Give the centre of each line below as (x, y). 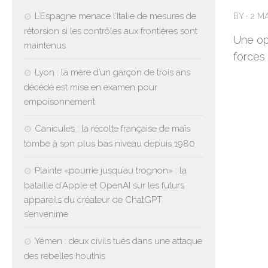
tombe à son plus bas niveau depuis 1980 (109, 143)
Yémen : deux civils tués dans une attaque (118, 241)
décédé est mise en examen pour (91, 87)
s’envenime (46, 214)
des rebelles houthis (65, 256)
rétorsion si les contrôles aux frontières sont (111, 31)
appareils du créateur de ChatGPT (93, 200)
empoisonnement (60, 101)
